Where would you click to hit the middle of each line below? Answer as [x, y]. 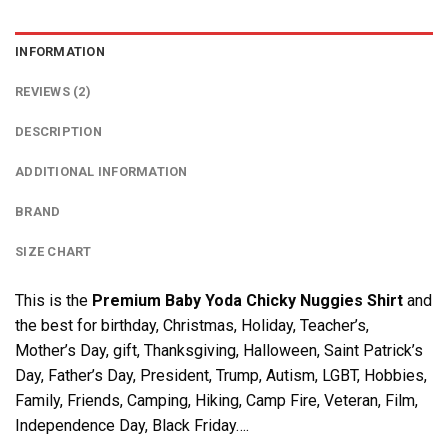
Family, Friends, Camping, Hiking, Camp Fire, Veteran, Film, [216, 400]
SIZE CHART [53, 251]
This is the [53, 300]
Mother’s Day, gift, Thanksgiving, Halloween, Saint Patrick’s [219, 350]
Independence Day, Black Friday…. [132, 425]
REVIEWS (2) [53, 91]
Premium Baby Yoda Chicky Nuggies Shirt [247, 300]
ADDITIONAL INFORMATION [101, 171]
